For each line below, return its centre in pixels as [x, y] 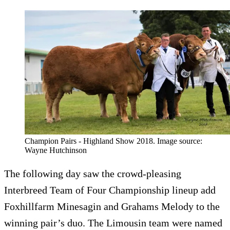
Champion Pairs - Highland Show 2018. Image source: [113, 141]
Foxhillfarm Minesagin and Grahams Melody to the [112, 206]
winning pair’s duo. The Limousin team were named [113, 223]
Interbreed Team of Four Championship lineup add [110, 190]
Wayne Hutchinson [56, 150]
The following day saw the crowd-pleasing [93, 173]
